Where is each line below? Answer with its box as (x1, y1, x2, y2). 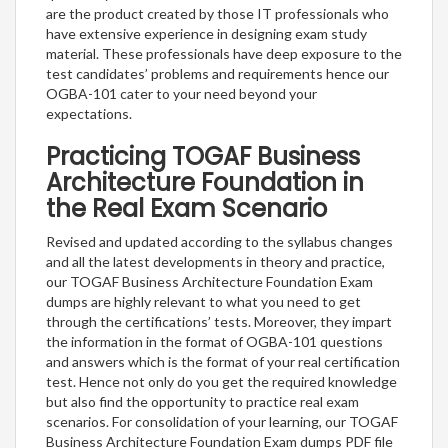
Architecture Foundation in (46, 166, 364, 200)
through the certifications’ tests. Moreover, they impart (46, 313, 392, 331)
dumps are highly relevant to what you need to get (46, 293, 361, 311)
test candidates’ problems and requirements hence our (46, 65, 389, 83)
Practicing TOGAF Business (46, 140, 360, 174)
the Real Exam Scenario (46, 192, 327, 226)
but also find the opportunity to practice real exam (46, 393, 359, 411)
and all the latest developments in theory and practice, (46, 253, 385, 271)
